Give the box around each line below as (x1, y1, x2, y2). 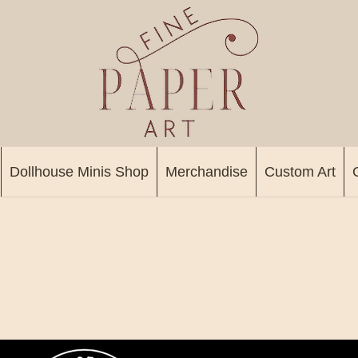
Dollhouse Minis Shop (9, 164, 149, 180)
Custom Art (264, 164, 336, 180)
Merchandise (165, 164, 248, 180)
